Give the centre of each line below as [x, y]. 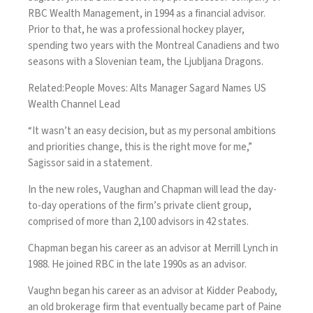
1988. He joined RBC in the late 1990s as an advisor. [138, 264]
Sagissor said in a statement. [91, 163]
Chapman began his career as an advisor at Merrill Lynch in [153, 248]
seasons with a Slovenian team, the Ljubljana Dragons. [147, 62]
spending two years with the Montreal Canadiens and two [154, 46]
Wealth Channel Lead [74, 104]
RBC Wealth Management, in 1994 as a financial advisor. [147, 14]
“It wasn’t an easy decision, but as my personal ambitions [152, 131]
